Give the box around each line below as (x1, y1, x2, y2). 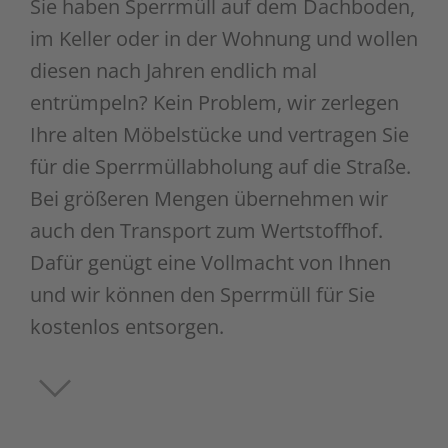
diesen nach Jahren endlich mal (30, 56, 317, 84)
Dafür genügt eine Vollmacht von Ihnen (30, 248, 391, 276)
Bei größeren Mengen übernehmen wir (30, 184, 388, 212)
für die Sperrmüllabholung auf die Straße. (30, 152, 411, 180)
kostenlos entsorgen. (30, 312, 224, 340)
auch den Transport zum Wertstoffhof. (30, 216, 383, 244)
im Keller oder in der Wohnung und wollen (30, 24, 418, 52)
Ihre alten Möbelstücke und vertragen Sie (30, 120, 409, 148)
